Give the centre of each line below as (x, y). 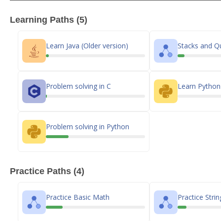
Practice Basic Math (78, 197)
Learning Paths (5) (49, 20)
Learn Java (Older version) (87, 45)
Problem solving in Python (88, 126)
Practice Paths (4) (47, 171)
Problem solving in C (78, 86)
